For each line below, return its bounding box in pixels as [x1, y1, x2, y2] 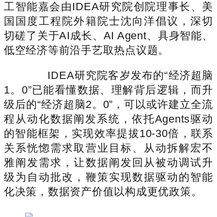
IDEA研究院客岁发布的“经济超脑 [25, 69, 213, 81]
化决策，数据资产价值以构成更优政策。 [4, 185, 202, 198]
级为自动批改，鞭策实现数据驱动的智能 [4, 170, 213, 183]
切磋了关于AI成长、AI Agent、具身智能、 [4, 29, 213, 42]
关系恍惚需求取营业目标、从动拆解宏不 [4, 141, 213, 154]
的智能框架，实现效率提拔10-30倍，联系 [4, 127, 213, 139]
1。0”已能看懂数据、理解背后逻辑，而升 [4, 83, 213, 96]
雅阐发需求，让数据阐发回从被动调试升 [4, 156, 213, 169]
